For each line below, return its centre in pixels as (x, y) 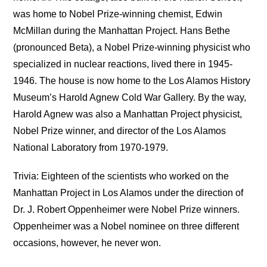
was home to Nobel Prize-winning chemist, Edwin (118, 14)
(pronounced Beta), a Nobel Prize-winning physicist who (132, 48)
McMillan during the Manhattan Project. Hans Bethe (122, 31)
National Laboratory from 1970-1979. (91, 148)
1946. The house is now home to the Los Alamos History (132, 81)
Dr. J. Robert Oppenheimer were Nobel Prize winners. (127, 209)
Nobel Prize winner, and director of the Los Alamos (120, 131)
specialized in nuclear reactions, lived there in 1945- (123, 64)
